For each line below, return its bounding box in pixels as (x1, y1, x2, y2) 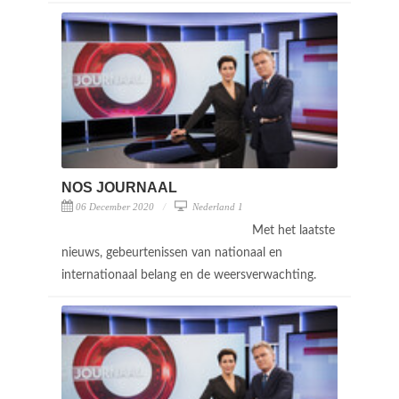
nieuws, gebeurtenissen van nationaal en (61, 246, 282, 259)
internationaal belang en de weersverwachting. (61, 268, 320, 281)
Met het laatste (252, 224, 335, 237)
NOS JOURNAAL (61, 179, 177, 195)
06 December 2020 (76, 200, 154, 212)
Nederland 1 (190, 200, 243, 212)
